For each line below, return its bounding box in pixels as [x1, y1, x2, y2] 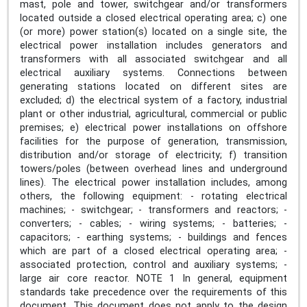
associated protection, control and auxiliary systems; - [20, 258, 287, 271]
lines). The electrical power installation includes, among [20, 176, 287, 188]
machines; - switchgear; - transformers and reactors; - [20, 204, 287, 216]
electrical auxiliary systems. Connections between [20, 66, 287, 79]
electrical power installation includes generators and [20, 39, 287, 51]
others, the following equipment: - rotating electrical [20, 190, 287, 202]
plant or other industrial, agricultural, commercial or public [20, 108, 287, 120]
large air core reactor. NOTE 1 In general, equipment [20, 272, 287, 284]
